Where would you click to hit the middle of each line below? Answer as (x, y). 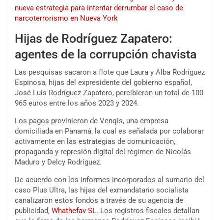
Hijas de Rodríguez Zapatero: (94, 39)
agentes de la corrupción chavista (106, 55)
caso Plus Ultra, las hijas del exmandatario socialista (102, 190)
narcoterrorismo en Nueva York (66, 18)
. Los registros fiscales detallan (148, 211)
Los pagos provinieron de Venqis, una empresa (92, 121)
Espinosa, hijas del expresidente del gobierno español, (103, 83)
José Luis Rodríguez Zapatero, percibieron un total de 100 (109, 93)
